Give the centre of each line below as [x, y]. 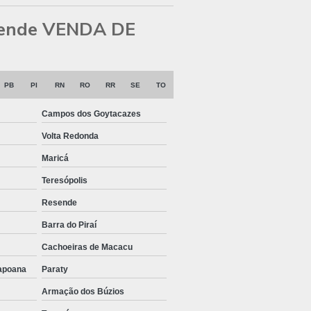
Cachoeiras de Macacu [87, 247]
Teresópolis [65, 181]
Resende [59, 203]
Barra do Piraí [69, 225]
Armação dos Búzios [83, 292]
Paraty [55, 270]
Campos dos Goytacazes [91, 114]
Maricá [55, 159]
